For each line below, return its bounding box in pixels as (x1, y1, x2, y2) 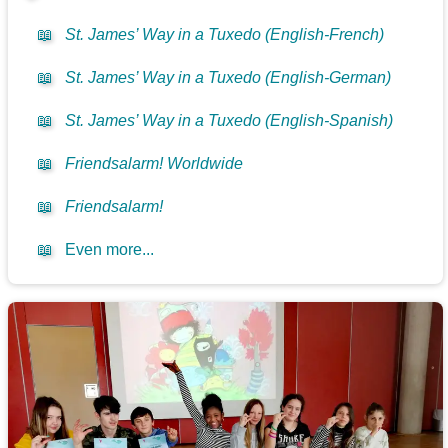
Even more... (65, 241, 155, 259)
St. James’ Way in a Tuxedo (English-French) (65, 26, 385, 44)
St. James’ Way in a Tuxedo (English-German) (65, 69, 392, 87)
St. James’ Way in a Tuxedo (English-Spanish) (65, 112, 394, 130)
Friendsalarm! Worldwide (65, 155, 244, 173)
